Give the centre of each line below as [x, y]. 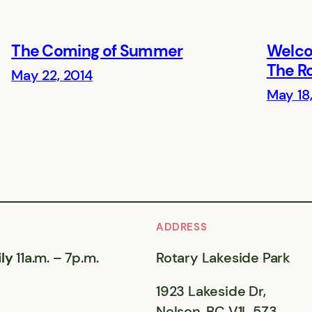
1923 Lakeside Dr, [211, 292]
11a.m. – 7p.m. [56, 258]
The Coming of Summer [97, 50]
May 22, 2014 [52, 76]
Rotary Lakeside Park [224, 258]
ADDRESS [182, 227]
